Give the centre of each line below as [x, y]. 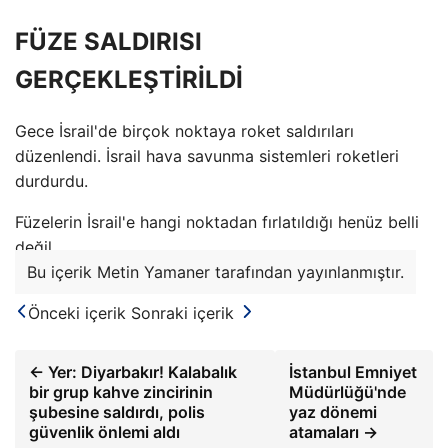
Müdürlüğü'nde [347, 391]
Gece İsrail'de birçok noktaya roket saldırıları [184, 130]
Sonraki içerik [182, 312]
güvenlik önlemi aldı [104, 431]
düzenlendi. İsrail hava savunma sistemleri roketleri [207, 155]
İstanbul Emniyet [352, 371]
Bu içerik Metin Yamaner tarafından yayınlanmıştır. [215, 271]
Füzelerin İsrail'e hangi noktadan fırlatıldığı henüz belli [217, 221]
